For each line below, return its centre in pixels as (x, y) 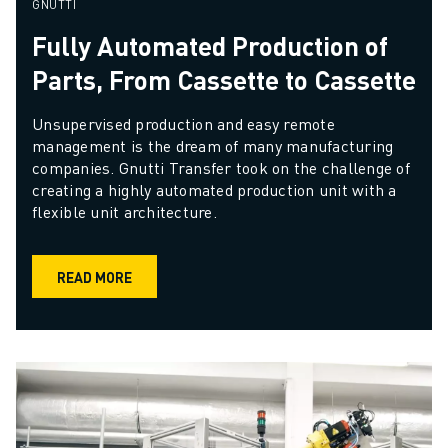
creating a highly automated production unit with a (214, 190)
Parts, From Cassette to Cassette (224, 80)
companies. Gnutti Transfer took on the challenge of (221, 168)
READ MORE (94, 276)
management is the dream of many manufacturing (213, 146)
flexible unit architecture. (126, 212)
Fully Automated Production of (210, 46)
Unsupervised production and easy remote (183, 124)
